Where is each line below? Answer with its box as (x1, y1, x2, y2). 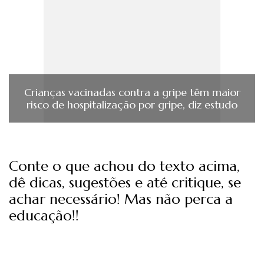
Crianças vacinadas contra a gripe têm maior (24, 85, 240, 100)
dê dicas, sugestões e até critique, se (9, 174, 241, 192)
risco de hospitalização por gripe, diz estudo (27, 98, 237, 112)
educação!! (9, 207, 79, 225)
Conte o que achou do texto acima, (9, 157, 240, 176)
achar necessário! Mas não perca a (9, 190, 233, 209)
